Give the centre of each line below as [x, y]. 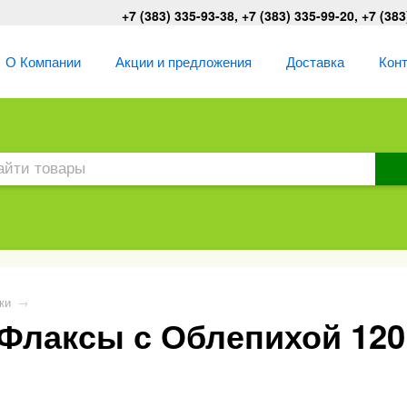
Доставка [315, 61]
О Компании [43, 61]
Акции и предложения [184, 61]
